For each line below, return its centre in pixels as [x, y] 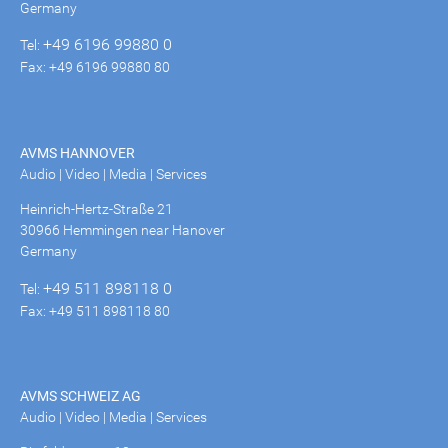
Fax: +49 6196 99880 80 [95, 67]
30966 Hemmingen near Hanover [122, 230]
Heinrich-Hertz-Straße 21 [96, 209]
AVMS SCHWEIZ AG [80, 395]
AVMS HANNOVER [77, 152]
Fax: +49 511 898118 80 [95, 310]
